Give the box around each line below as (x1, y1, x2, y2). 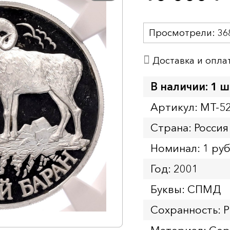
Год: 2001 (150, 162, 198, 175)
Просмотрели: (149, 27, 218, 39)
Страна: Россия (150, 121, 228, 134)
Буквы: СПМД (150, 183, 221, 196)
